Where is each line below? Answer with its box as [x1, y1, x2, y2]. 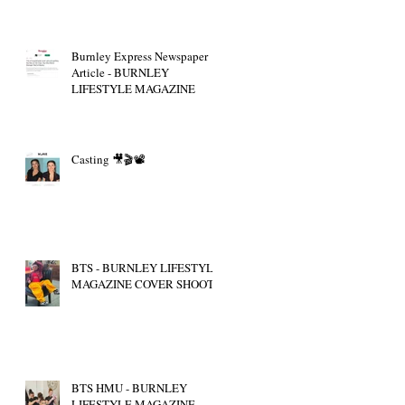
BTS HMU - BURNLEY [71, 379, 187, 396]
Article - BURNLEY [71, 63, 108, 80]
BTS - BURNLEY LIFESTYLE [71, 259, 221, 276]
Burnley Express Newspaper [71, 47, 208, 64]
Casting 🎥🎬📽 [71, 150, 146, 167]
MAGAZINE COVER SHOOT [71, 275, 214, 292]
